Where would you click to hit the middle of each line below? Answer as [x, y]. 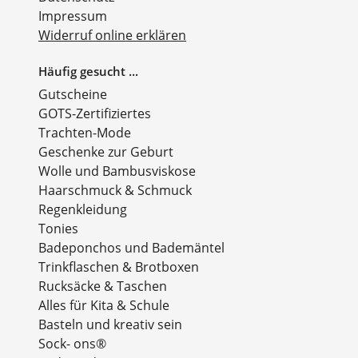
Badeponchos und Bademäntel [131, 247]
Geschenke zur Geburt [106, 151]
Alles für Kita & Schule [104, 305]
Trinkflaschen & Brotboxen [119, 267]
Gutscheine [73, 94]
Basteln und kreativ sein [110, 324]
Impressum [73, 16]
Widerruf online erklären [112, 36]
